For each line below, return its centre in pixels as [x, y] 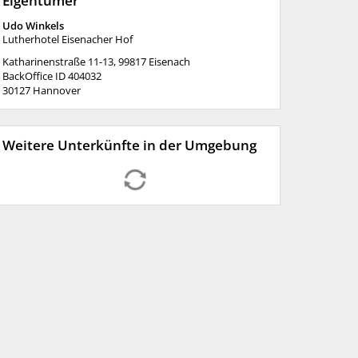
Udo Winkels [33, 26]
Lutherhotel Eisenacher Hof [67, 39]
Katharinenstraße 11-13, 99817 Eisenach [96, 62]
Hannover [56, 90]
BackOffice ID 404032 [52, 76]
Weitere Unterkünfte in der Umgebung [129, 145]
